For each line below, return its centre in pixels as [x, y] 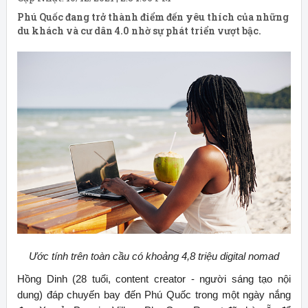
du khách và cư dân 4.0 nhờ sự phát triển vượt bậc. [139, 31]
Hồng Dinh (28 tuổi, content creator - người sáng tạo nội [154, 279]
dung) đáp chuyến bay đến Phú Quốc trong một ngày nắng [154, 295]
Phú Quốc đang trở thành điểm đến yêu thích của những [153, 17]
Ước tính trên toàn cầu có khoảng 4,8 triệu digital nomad [154, 256]
